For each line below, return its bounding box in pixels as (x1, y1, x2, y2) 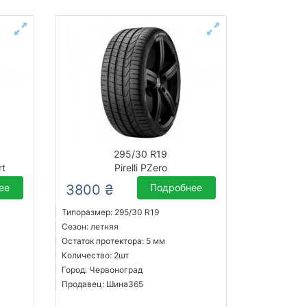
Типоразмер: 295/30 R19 (61, 207, 159, 218)
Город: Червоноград (61, 265, 143, 275)
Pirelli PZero (114, 162, 167, 174)
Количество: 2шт (61, 250, 129, 261)
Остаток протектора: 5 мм (61, 236, 165, 247)
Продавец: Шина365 (61, 279, 143, 290)
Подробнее (150, 182, 203, 194)
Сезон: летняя (61, 221, 119, 232)
